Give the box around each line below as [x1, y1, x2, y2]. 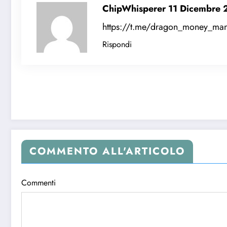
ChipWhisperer [102, 2, 168, 16]
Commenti [21, 177, 56, 189]
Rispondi [102, 39, 132, 51]
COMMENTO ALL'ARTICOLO [29, 144, 185, 159]
